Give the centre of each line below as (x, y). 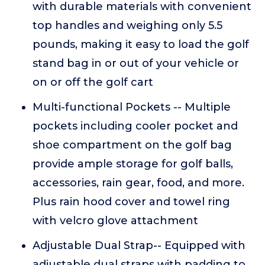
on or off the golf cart (93, 82)
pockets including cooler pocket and (135, 126)
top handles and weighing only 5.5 (127, 25)
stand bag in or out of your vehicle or (136, 63)
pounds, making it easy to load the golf (141, 44)
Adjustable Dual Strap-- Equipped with (139, 245)
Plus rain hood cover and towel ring (131, 202)
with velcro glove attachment (115, 221)
